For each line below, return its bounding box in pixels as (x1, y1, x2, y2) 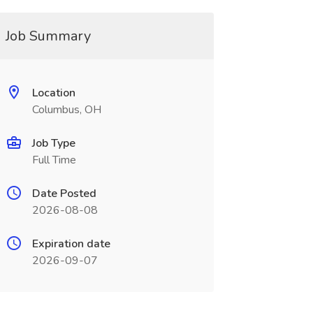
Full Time (31, 152, 76, 168)
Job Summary (5, 27, 91, 45)
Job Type (31, 136, 75, 151)
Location (31, 85, 75, 101)
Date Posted (31, 186, 96, 201)
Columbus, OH (31, 102, 101, 117)
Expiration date (31, 236, 110, 252)
